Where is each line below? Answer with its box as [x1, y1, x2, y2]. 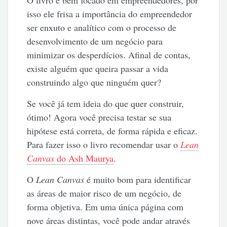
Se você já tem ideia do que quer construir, [27, 97, 184, 110]
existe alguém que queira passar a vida [27, 62, 169, 75]
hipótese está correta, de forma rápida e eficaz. [27, 125, 198, 137]
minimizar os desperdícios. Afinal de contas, [27, 49, 191, 61]
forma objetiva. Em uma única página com [27, 201, 184, 213]
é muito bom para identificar [87, 173, 192, 186]
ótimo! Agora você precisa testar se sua [27, 111, 172, 124]
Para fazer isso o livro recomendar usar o [27, 138, 181, 151]
